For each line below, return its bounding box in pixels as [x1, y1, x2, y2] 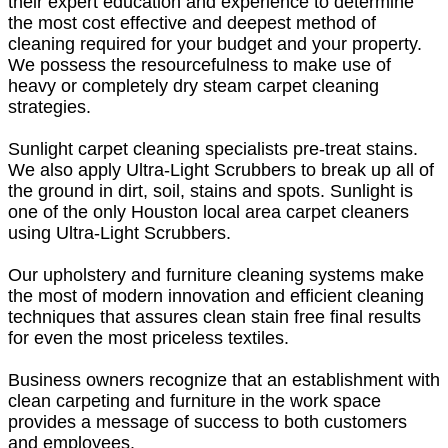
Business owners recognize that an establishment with [8, 369, 440, 390]
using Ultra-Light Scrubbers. [8, 222, 231, 243]
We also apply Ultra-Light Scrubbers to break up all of [8, 159, 434, 180]
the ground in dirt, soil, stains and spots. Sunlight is [8, 180, 413, 201]
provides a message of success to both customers [8, 411, 407, 432]
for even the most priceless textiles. [8, 327, 289, 348]
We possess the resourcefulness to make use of [8, 54, 391, 75]
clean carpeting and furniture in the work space [8, 390, 381, 411]
